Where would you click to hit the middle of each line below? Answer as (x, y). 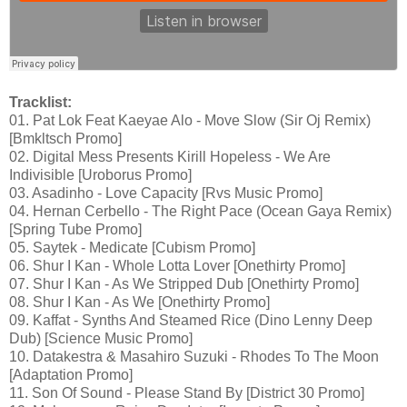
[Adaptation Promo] (71, 374)
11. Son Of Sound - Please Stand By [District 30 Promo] (187, 392)
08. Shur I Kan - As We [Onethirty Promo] (139, 302)
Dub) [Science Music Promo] (101, 338)
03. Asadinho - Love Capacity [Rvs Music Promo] (166, 193)
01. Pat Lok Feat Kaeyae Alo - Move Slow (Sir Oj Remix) (190, 120)
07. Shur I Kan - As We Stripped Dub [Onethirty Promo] (184, 283)
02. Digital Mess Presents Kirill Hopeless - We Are (170, 156)
